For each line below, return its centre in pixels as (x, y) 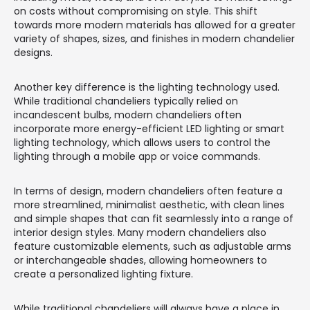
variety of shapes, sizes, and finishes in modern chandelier (154, 38)
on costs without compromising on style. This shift (136, 11)
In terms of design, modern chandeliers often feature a (148, 191)
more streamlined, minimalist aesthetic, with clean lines (149, 204)
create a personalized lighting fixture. (103, 274)
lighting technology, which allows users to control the (142, 142)
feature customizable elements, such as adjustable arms (153, 246)
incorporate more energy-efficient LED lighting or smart (149, 128)
